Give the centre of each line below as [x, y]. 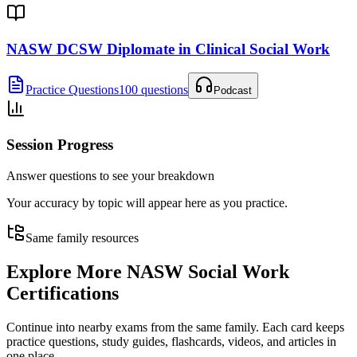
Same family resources [82, 237]
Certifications [63, 293]
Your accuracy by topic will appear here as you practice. [147, 202]
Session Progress [60, 145]
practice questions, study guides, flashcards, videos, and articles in [171, 341]
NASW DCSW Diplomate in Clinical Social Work [168, 49]
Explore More [67, 271]
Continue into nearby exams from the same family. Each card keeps [175, 327]
